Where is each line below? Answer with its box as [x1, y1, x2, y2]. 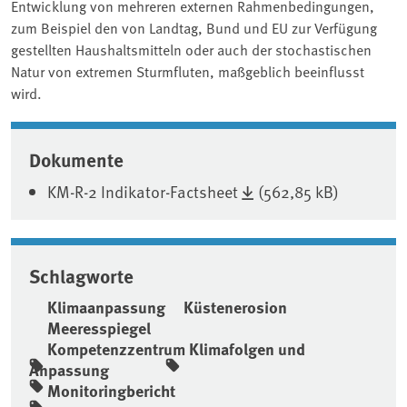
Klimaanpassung [47, 294, 165, 319]
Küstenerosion [184, 294, 287, 319]
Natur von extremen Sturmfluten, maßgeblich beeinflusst [11, 60, 364, 81]
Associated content [10, 117, 235, 154]
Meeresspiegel [47, 315, 151, 340]
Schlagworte [29, 261, 134, 289]
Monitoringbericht [47, 378, 175, 402]
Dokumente [29, 144, 124, 173]
